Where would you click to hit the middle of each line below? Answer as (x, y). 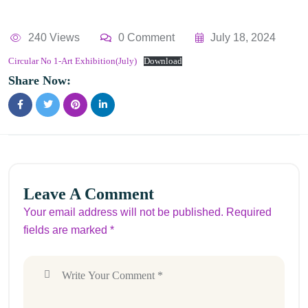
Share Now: (40, 80)
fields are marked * (69, 230)
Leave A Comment (89, 194)
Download (163, 62)
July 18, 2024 (243, 38)
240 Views (54, 38)
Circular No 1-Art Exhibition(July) (73, 62)
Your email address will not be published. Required (147, 212)
